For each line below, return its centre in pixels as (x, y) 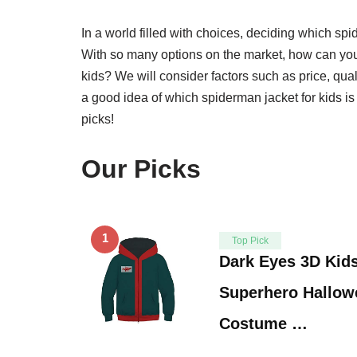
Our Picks (141, 169)
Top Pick (250, 240)
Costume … (263, 323)
